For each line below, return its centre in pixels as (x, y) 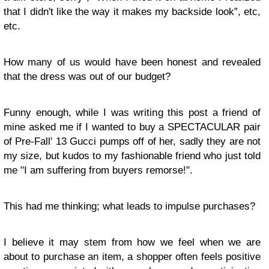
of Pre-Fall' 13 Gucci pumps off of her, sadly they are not (132, 141)
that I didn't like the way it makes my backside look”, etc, (132, 12)
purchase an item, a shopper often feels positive (150, 257)
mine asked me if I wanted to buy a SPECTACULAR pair (132, 127)
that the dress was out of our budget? (89, 77)
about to (22, 257)
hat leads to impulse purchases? (183, 206)
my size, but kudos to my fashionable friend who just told (132, 156)
